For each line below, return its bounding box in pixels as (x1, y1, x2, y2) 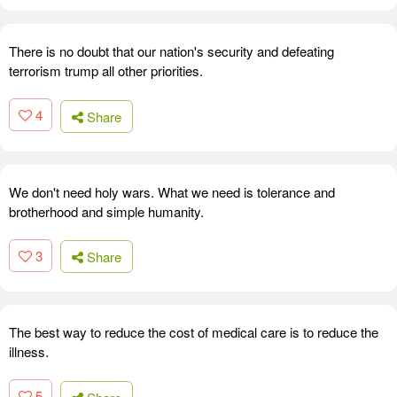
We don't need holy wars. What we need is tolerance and (9, 182, 335, 201)
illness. (9, 342, 49, 362)
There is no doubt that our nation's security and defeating (9, 42, 334, 61)
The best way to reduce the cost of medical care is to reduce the (9, 323, 378, 342)
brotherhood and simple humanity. (9, 201, 204, 221)
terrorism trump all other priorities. (9, 61, 203, 81)
